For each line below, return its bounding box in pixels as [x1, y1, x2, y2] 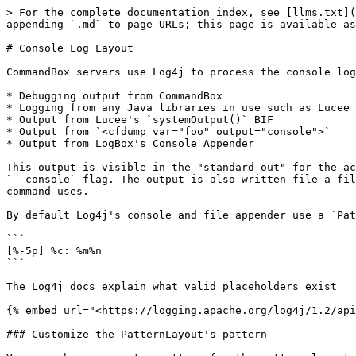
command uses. [6, 185, 89, 197]
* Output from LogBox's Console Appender [6, 137, 254, 149]
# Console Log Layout [6, 42, 133, 54]
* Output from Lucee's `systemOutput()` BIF [6, 114, 273, 126]
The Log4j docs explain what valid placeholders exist [6, 281, 337, 292]
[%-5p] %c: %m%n [6, 245, 102, 257]
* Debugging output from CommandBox [6, 90, 222, 102]
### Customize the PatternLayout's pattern [6, 328, 267, 340]
